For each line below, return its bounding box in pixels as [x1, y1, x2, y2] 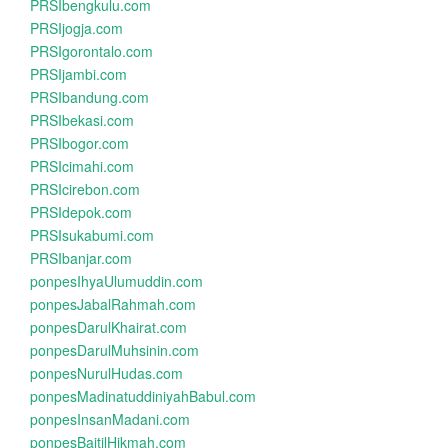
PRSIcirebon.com [30, 179, 140, 199]
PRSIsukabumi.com [30, 225, 154, 245]
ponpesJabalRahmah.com [30, 294, 196, 314]
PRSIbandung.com [30, 87, 149, 107]
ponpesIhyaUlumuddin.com [30, 271, 203, 291]
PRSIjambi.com [30, 64, 127, 84]
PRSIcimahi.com [30, 156, 134, 176]
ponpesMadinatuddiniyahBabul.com [30, 386, 256, 406]
